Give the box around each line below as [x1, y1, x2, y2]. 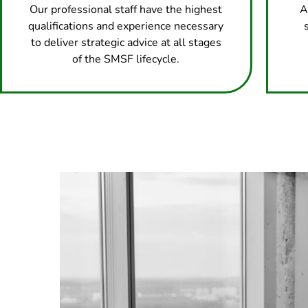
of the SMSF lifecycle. [72, 51, 180, 67]
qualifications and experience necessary [28, 18, 224, 34]
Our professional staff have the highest [30, 1, 223, 17]
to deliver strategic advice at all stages [30, 34, 221, 50]
